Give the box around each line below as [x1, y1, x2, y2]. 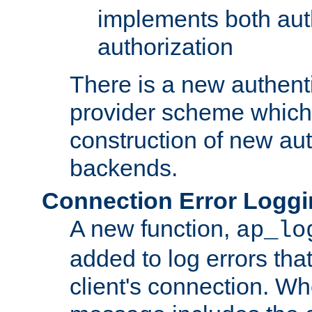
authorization [97, 33, 233, 60]
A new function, [70, 214, 236, 242]
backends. [70, 154, 178, 181]
